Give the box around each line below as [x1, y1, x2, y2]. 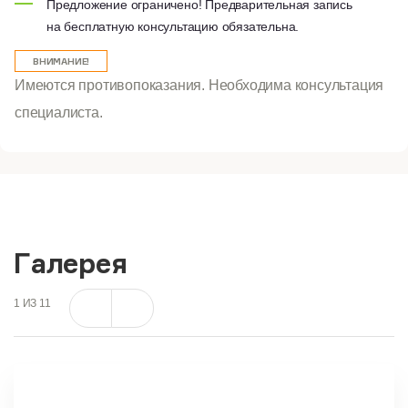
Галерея [14, 246, 127, 280]
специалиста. [15, 104, 103, 120]
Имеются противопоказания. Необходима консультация [15, 76, 384, 93]
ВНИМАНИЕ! [33, 55, 90, 66]
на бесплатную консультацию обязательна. [46, 18, 300, 34]
